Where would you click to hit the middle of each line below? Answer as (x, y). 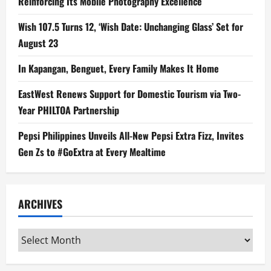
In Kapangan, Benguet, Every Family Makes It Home (119, 69)
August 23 (38, 43)
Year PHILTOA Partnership (69, 110)
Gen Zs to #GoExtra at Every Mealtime (92, 152)
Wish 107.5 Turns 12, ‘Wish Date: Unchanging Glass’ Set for (131, 27)
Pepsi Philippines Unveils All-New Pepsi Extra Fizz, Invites (131, 136)
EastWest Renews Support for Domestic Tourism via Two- (129, 94)
